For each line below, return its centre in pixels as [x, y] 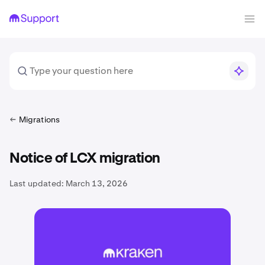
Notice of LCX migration [85, 159]
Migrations [39, 119]
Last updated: [37, 183]
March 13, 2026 [97, 183]
